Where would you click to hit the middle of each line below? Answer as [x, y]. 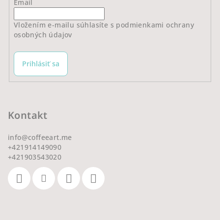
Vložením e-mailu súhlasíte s [65, 25]
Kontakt [28, 115]
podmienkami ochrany [155, 25]
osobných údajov [43, 35]
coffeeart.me [50, 137]
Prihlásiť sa [41, 64]
